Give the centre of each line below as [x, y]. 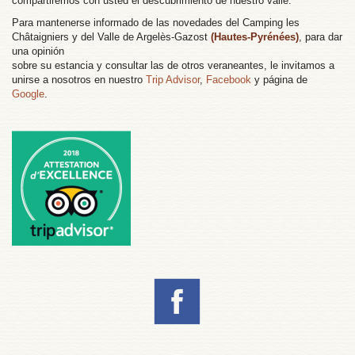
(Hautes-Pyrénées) [255, 37]
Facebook [229, 80]
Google [28, 94]
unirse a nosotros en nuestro [79, 80]
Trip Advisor [173, 80]
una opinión [38, 52]
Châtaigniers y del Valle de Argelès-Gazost [111, 37]
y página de [279, 80]
